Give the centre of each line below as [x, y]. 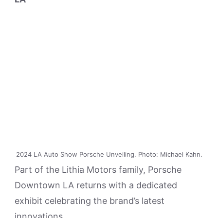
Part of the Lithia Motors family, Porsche [98, 169]
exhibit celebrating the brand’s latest [90, 200]
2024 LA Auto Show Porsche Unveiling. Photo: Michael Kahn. [109, 154]
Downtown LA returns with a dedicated [96, 185]
